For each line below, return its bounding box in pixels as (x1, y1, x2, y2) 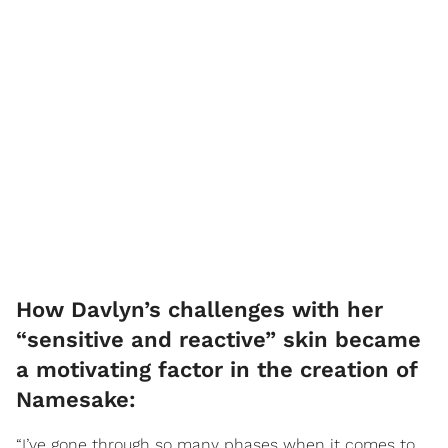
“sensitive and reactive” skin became (16, 326, 421, 352)
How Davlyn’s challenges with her (16, 296, 383, 322)
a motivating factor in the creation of (16, 356, 417, 382)
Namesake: (16, 386, 136, 412)
